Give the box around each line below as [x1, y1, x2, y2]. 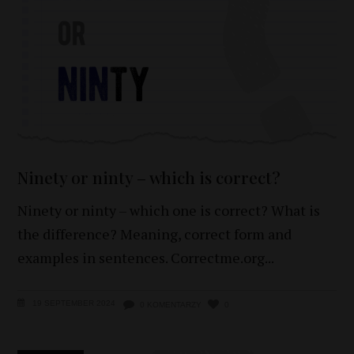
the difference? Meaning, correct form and [17, 224, 292, 243]
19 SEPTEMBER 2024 [30, 298, 116, 307]
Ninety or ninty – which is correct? [17, 165, 281, 188]
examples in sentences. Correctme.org [17, 247, 265, 267]
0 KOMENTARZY [140, 299, 202, 309]
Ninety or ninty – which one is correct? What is [17, 200, 321, 220]
